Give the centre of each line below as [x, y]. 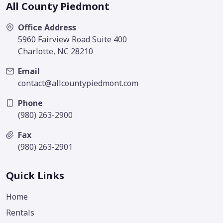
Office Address [47, 28]
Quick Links [35, 176]
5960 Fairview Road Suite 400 [72, 40]
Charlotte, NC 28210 [56, 52]
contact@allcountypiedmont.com [78, 83]
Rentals [20, 213]
